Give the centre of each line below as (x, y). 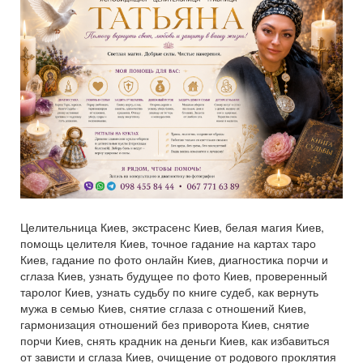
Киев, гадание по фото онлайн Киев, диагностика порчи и (174, 259)
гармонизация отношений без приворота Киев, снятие (165, 324)
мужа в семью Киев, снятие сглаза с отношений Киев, (163, 308)
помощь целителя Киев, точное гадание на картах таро (168, 243)
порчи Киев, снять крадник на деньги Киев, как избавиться (175, 340)
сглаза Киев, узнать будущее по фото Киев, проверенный (174, 275)
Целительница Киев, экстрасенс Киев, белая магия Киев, (172, 227)
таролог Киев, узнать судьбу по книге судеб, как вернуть (169, 292)
